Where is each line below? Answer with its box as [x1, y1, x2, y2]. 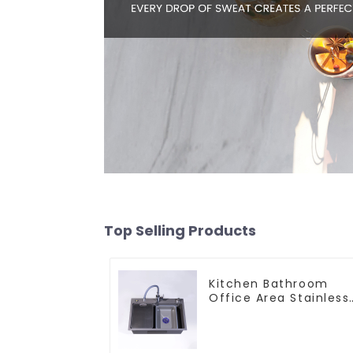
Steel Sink [209, 303, 273, 320]
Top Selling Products [104, 220, 256, 240]
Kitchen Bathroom [209, 275, 329, 292]
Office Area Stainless [209, 289, 350, 306]
